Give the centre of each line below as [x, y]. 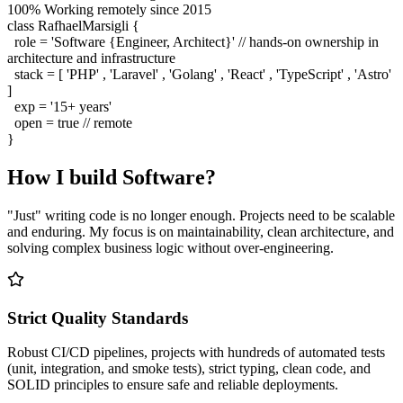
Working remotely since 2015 [128, 9]
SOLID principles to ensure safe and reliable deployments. [173, 385]
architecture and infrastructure [91, 58]
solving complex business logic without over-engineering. [170, 247]
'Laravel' [134, 74]
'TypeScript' [310, 74]
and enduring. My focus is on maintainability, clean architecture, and [201, 231]
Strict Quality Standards [98, 318]
